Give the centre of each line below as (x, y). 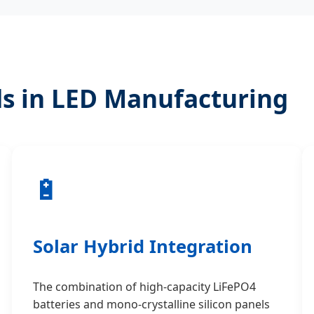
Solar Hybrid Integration (143, 246)
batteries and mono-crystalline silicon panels (152, 305)
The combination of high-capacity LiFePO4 (145, 287)
